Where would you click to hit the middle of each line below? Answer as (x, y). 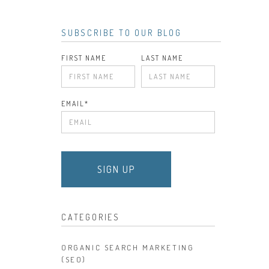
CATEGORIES (91, 217)
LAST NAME (162, 58)
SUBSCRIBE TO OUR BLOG (122, 33)
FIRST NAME (84, 58)
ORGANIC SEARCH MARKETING (128, 247)
